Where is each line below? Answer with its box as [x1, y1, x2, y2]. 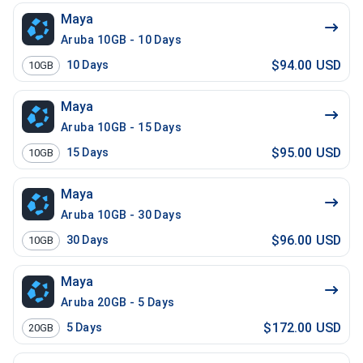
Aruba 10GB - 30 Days [61, 208, 182, 221]
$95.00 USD [271, 144, 341, 160]
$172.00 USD [263, 319, 341, 335]
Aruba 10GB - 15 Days [61, 121, 182, 134]
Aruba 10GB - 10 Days [61, 33, 182, 46]
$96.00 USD [271, 232, 341, 248]
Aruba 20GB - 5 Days [61, 296, 175, 309]
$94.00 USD [271, 57, 341, 73]
